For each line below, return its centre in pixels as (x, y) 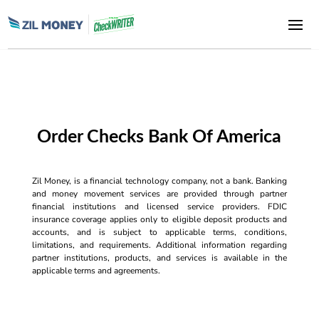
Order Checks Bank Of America (159, 137)
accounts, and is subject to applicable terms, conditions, (159, 232)
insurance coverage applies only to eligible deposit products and (159, 219)
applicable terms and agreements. (96, 271)
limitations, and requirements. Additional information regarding (159, 245)
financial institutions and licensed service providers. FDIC (159, 206)
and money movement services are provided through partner (159, 194)
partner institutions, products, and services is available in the (159, 258)
